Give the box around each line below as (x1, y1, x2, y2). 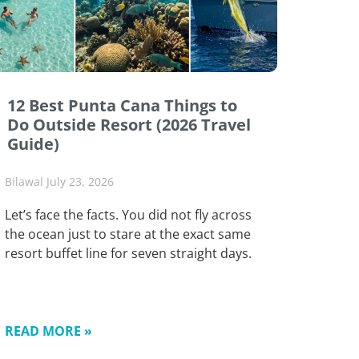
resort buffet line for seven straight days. (5, 244, 252, 262)
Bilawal (5, 173, 46, 189)
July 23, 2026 (46, 173, 114, 189)
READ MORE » (5, 321, 92, 340)
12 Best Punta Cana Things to (7, 94, 237, 116)
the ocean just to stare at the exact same (5, 224, 251, 243)
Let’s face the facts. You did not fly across (5, 205, 252, 224)
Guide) (7, 132, 59, 155)
